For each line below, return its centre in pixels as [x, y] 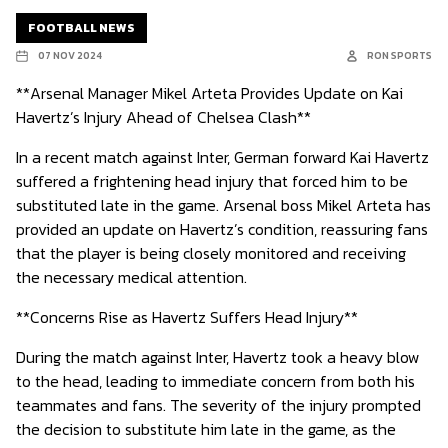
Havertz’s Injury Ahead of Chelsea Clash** [163, 117]
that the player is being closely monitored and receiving [211, 253]
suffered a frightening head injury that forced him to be [212, 181]
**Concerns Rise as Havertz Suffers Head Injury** [187, 317]
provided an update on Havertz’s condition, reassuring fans [222, 229]
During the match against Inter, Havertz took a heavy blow [218, 357]
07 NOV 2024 [70, 55]
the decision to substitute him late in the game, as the [206, 429]
